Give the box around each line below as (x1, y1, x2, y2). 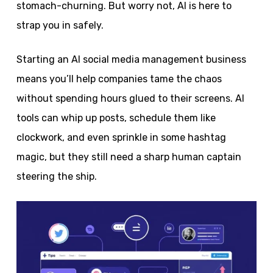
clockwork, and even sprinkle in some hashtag (16, 132, 226, 143)
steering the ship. (16, 171, 97, 182)
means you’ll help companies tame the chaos (16, 73, 222, 85)
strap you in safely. (16, 19, 104, 31)
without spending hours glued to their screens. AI (16, 93, 244, 104)
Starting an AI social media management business (16, 54, 246, 65)
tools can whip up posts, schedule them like (16, 112, 216, 124)
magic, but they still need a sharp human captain (16, 151, 241, 163)
